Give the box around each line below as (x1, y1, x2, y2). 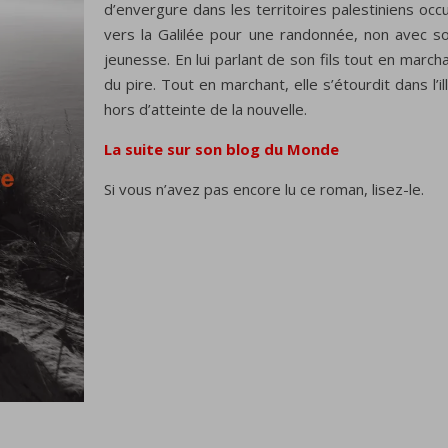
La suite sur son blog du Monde (104, 139, 339, 160)
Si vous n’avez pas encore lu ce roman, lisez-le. (104, 179, 424, 200)
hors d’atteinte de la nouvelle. (104, 99, 307, 120)
